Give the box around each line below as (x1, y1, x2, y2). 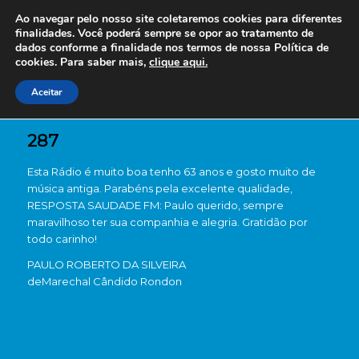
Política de (271, 40, 329, 55)
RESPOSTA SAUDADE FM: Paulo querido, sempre (26, 199, 284, 212)
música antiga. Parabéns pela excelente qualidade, (26, 182, 292, 195)
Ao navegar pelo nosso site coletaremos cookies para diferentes (15, 11, 342, 26)
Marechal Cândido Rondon (41, 275, 182, 288)
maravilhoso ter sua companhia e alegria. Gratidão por (26, 216, 308, 228)
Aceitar (31, 86, 63, 99)
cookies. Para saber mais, (15, 54, 149, 70)
